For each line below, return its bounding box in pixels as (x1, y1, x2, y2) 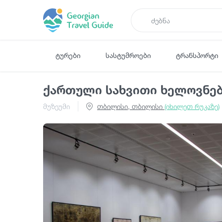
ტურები (55, 51, 81, 59)
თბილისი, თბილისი (97, 102, 165, 111)
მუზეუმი (43, 102, 70, 111)
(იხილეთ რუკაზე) (165, 102, 220, 111)
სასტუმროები (106, 51, 151, 59)
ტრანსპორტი (176, 51, 219, 59)
